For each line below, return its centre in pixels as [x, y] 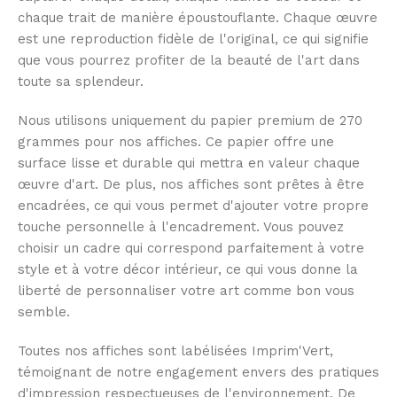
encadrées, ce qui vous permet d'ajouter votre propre [193, 206]
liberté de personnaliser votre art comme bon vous [186, 291]
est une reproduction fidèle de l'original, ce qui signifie [193, 39]
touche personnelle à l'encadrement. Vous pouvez [181, 227]
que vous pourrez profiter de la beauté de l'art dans [189, 61]
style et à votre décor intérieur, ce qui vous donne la [188, 270]
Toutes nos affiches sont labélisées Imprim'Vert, [175, 351]
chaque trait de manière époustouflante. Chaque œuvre [198, 18]
